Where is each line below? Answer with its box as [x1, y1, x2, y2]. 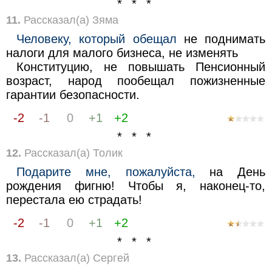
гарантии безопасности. [5, 87, 140, 101]
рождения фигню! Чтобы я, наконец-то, [5, 178, 266, 192]
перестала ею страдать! [5, 192, 142, 206]
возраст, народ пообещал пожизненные [5, 73, 266, 87]
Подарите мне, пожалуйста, [16, 165, 195, 178]
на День [195, 165, 266, 178]
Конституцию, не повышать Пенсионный [16, 59, 266, 73]
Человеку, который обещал [16, 32, 177, 46]
